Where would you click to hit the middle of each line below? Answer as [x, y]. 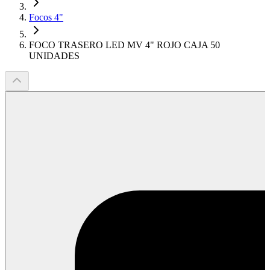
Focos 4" [46, 17]
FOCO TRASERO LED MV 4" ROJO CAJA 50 [124, 45]
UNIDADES [54, 56]
